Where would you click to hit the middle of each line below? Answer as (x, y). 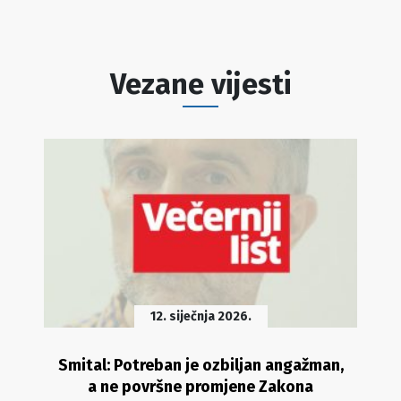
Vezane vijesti (200, 84)
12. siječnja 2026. (200, 316)
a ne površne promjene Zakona (200, 386)
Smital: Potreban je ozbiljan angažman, (200, 365)
